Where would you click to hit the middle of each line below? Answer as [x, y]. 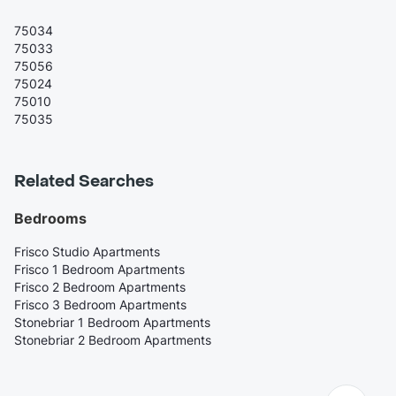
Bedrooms [50, 219]
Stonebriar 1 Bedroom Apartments [112, 323]
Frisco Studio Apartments [87, 252]
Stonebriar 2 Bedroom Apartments [113, 340]
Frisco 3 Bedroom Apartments [100, 305]
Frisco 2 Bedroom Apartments [100, 287]
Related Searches [84, 182]
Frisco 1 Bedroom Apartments [99, 270]
